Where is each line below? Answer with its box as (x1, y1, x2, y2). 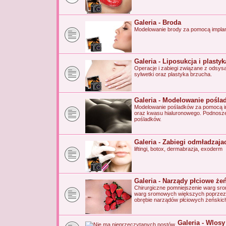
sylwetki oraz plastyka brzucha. (134, 71, 212, 77)
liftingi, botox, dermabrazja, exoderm (134, 146, 222, 152)
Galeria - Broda (134, 19, 181, 26)
